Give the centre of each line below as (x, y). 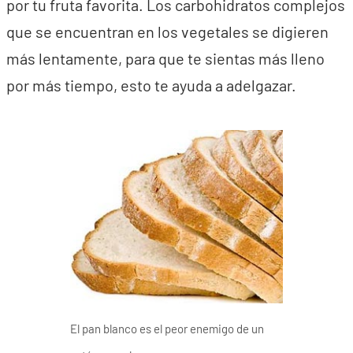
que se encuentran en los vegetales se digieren (167, 31)
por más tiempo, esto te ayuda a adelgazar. (151, 85)
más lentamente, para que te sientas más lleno (165, 58)
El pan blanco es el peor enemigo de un (167, 328)
